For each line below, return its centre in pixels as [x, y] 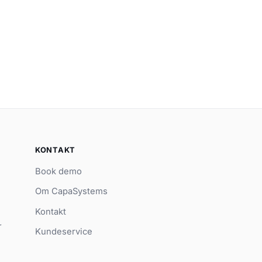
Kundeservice [63, 232]
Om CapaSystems [71, 192]
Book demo [58, 171]
